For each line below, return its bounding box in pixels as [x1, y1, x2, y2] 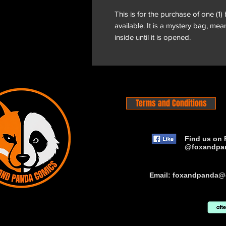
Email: [149, 171, 173, 179]
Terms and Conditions [135, 97, 207, 109]
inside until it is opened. [115, 32, 191, 41]
